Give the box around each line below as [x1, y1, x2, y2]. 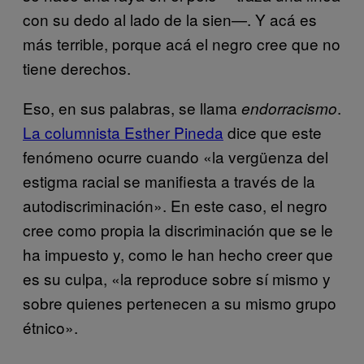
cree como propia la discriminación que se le [23, 219, 333, 241]
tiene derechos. [23, 57, 131, 80]
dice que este [223, 121, 322, 144]
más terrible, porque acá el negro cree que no [23, 32, 340, 55]
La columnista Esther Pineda [23, 121, 223, 144]
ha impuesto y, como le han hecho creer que [23, 243, 333, 266]
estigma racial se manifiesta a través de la [23, 170, 315, 193]
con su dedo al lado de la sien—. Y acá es [23, 8, 317, 31]
